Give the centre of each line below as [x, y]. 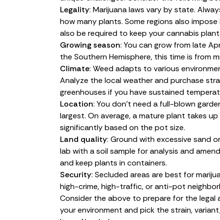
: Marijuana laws [118, 9]
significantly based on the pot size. [123, 127]
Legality [75, 9]
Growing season [90, 45]
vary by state [170, 9]
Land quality [83, 139]
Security [76, 174]
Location [77, 104]
